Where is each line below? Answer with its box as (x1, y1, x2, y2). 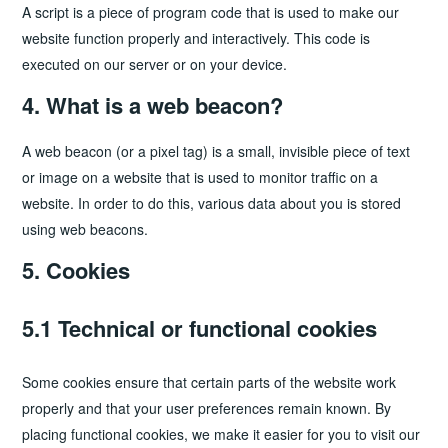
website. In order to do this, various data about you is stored (22, 193, 402, 214)
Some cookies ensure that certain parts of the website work (22, 372, 397, 393)
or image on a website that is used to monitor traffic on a (22, 167, 379, 188)
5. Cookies (22, 254, 131, 287)
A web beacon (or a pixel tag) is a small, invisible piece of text (22, 141, 411, 162)
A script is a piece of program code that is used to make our (22, 2, 400, 23)
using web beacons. (22, 219, 149, 240)
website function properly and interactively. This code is (22, 28, 371, 49)
